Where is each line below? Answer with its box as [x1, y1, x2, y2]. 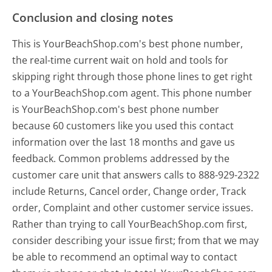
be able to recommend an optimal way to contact [12, 250, 238, 263]
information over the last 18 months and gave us [12, 135, 236, 149]
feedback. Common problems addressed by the [12, 151, 230, 165]
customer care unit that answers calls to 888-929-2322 [12, 168, 260, 182]
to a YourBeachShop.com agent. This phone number [12, 86, 253, 100]
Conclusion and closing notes [12, 8, 174, 25]
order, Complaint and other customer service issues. [12, 200, 254, 214]
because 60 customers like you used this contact [12, 118, 234, 132]
